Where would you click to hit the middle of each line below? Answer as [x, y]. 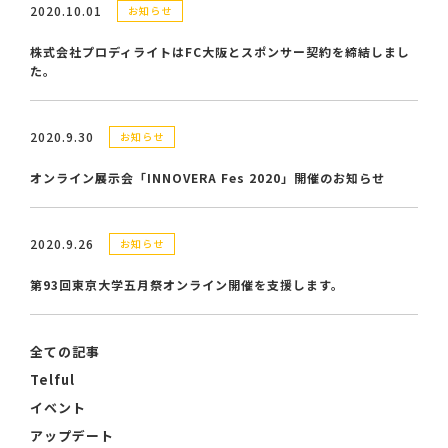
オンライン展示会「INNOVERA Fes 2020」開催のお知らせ [207, 177]
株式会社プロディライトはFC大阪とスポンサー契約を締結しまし [220, 51]
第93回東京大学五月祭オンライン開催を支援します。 [187, 284]
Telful [52, 379]
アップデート [72, 435]
